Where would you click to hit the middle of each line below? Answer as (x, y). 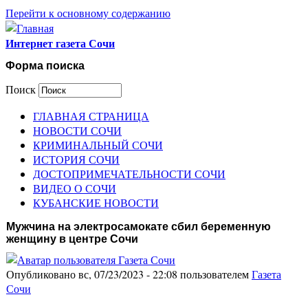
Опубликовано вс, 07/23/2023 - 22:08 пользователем (129, 274)
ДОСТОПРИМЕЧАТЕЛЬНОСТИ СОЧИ (129, 173)
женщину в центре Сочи (72, 239)
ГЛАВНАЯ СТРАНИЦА (91, 115)
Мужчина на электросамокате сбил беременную (139, 226)
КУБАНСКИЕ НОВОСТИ (96, 202)
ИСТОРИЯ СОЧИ (76, 159)
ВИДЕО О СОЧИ (75, 188)
